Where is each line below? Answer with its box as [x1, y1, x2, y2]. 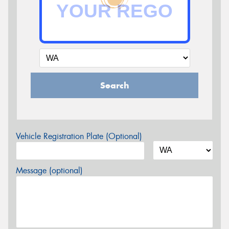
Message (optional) [16, 165, 83, 176]
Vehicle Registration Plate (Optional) [16, 130, 142, 142]
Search [100, 79, 129, 91]
